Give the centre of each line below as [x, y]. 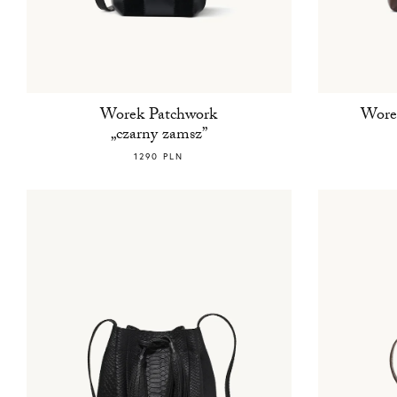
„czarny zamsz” [159, 136]
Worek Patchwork [159, 117]
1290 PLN [159, 157]
